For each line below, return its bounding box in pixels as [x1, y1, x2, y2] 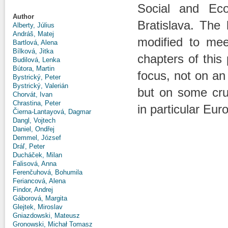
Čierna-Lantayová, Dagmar [13, 107, 91, 116]
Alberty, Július [13, 21, 54, 29]
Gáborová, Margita [13, 194, 67, 202]
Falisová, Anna [13, 159, 56, 167]
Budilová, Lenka [13, 55, 60, 64]
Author [13, 12, 34, 20]
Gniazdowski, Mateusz [13, 211, 80, 219]
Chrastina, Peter [13, 99, 61, 107]
